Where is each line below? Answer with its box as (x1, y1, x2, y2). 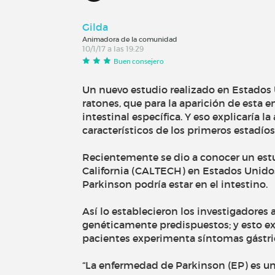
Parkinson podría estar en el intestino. (82, 178, 268, 191)
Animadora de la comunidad (82, 34, 178, 44)
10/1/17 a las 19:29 (82, 44, 144, 53)
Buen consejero (114, 56, 165, 66)
